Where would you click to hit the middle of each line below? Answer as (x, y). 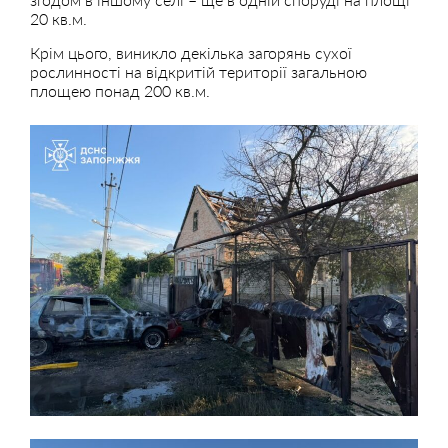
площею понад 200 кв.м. (120, 90)
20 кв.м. (58, 18)
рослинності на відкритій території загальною (198, 71)
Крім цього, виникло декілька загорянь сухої (191, 52)
